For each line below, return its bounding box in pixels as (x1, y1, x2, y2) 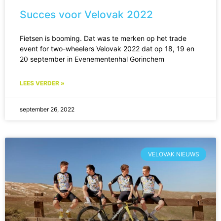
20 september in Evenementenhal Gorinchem (20, 55, 164, 64)
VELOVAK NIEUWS (147, 150, 199, 158)
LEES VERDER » (20, 79, 65, 87)
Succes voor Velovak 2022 (20, 8, 153, 21)
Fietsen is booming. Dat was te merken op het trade (20, 34, 186, 43)
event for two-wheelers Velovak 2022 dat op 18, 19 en (20, 44, 194, 53)
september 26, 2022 (20, 106, 74, 113)
